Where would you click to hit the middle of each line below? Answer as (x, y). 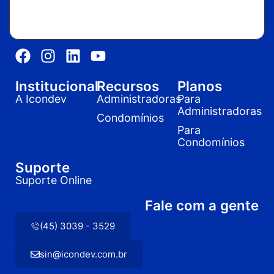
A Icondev (41, 99)
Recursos (128, 86)
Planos (200, 86)
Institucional (57, 86)
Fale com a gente (202, 206)
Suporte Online (54, 180)
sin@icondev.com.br (83, 254)
